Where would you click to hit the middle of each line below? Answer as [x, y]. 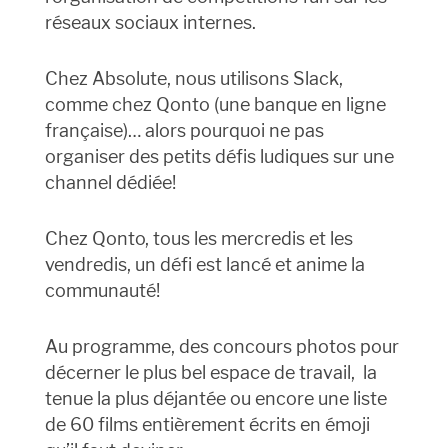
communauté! [102, 291]
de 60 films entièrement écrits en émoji [207, 425]
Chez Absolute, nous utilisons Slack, [193, 79]
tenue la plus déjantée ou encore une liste [215, 399]
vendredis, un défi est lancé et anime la [204, 265]
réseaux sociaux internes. [150, 23]
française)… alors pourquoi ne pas [184, 131]
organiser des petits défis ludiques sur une [219, 157]
